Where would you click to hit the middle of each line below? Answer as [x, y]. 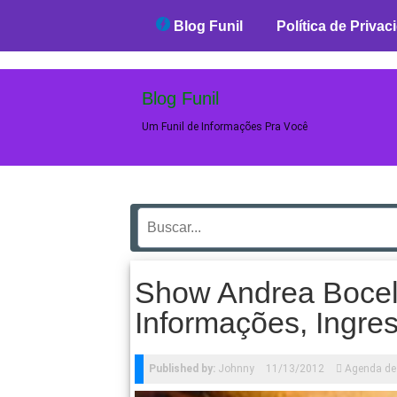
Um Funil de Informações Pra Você [225, 127]
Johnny [235, 369]
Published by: [182, 369]
